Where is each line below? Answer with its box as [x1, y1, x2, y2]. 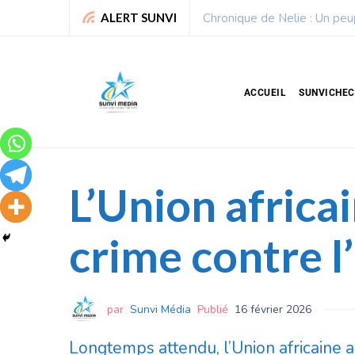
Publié [197, 301, 228, 317]
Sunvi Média [130, 301, 191, 317]
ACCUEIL [243, 86, 286, 98]
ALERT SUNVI [101, 10, 177, 25]
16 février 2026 [235, 301, 311, 317]
